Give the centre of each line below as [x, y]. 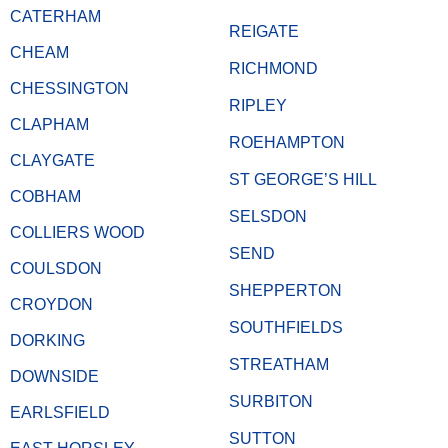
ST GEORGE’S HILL [303, 179]
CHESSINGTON [69, 88]
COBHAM [45, 196]
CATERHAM [55, 16]
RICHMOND [273, 68]
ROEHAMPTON [287, 142]
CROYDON [51, 304]
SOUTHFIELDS [286, 327]
